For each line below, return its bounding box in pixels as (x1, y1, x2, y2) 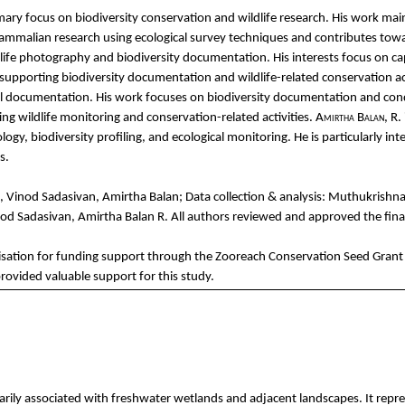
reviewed (231, 210, 282, 224)
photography (18, 51, 90, 65)
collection (212, 190, 265, 204)
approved (307, 210, 361, 224)
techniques (228, 31, 288, 45)
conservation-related (146, 110, 259, 125)
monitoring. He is (223, 130, 322, 145)
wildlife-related (237, 71, 319, 85)
